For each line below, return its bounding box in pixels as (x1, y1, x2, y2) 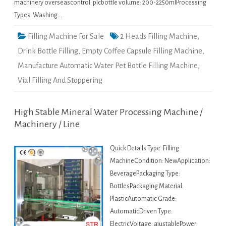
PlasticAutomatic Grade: (110, 195, 177, 203)
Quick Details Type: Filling (110, 145, 179, 152)
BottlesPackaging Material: (110, 183, 184, 190)
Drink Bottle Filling (18, 47, 78, 55)
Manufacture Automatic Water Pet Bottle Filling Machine (18, 62, 198, 70)
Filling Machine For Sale (28, 32, 104, 41)
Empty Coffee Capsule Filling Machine (82, 47, 202, 55)
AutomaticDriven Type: (110, 208, 173, 215)
